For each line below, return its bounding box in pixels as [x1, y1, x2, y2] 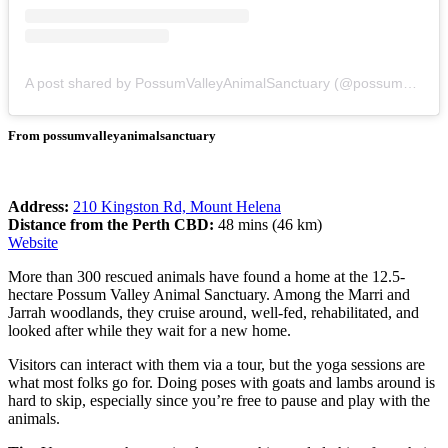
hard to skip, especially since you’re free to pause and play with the [8, 391, 430, 409]
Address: [8, 197, 73, 215]
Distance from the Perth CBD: [8, 215, 218, 233]
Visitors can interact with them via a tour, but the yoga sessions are [8, 355, 425, 373]
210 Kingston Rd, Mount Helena [73, 197, 281, 215]
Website [8, 233, 58, 251]
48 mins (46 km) [218, 215, 322, 233]
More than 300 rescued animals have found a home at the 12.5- [8, 267, 405, 285]
